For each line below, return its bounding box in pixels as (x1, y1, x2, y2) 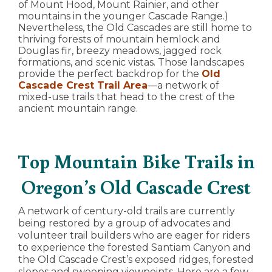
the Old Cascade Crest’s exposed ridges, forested (18, 254, 254, 266)
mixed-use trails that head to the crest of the (18, 91, 235, 103)
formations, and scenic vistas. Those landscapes (18, 56, 244, 69)
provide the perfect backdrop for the (18, 68, 202, 80)
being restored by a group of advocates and (18, 217, 231, 229)
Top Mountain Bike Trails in (17, 148, 255, 174)
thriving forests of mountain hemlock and (18, 33, 220, 46)
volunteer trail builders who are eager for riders (18, 229, 250, 242)
